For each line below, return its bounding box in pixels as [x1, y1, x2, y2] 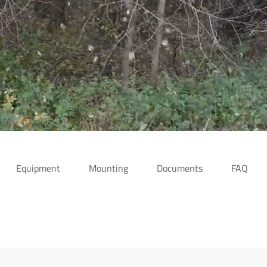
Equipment [16, 161, 61, 175]
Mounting [89, 161, 129, 175]
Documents [157, 161, 203, 175]
